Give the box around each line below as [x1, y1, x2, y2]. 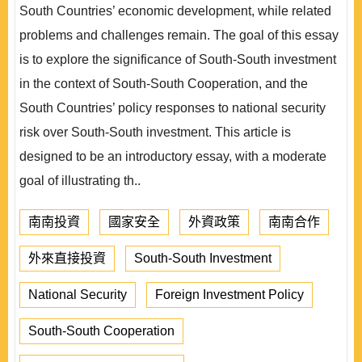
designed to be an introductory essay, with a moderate [19, 149, 326, 163]
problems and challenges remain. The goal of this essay [19, 28, 339, 42]
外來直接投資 [28, 251, 106, 265]
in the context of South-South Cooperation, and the [19, 77, 308, 90]
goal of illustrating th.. [19, 174, 141, 187]
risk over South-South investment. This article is [19, 125, 291, 139]
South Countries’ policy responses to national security [19, 101, 326, 115]
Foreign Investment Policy [155, 288, 304, 301]
